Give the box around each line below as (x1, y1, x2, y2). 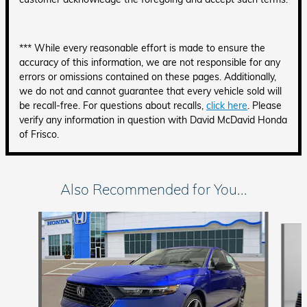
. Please (247, 99, 282, 112)
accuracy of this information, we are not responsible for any (19, 56, 280, 69)
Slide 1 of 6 (5, 212, 54, 224)
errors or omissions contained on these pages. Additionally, (19, 71, 276, 83)
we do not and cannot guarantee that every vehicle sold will (19, 85, 282, 97)
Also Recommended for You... (60, 180, 247, 198)
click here (206, 99, 247, 112)
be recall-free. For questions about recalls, (19, 99, 206, 112)
